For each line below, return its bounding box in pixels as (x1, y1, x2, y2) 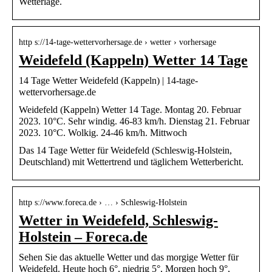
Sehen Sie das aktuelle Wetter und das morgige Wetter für (19, 251, 239, 262)
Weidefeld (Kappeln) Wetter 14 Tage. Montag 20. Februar (19, 104, 241, 115)
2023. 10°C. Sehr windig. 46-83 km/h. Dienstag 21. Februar (19, 115, 250, 126)
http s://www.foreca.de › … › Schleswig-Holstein (19, 197, 187, 207)
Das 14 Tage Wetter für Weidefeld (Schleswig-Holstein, (19, 144, 232, 155)
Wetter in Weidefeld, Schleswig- (19, 212, 218, 228)
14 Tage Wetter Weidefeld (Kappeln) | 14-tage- (19, 75, 198, 86)
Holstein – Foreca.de (19, 228, 148, 245)
